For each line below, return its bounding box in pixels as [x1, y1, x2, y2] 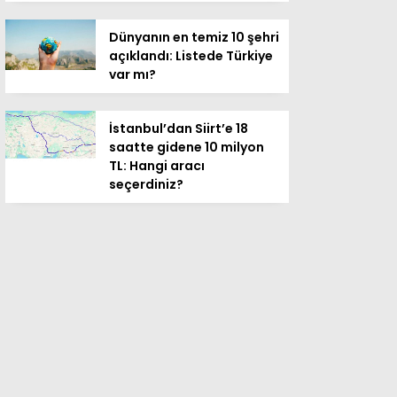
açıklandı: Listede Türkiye [109, 47, 273, 65]
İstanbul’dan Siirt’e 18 [109, 120, 248, 137]
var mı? [109, 66, 156, 83]
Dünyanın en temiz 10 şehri [109, 28, 279, 46]
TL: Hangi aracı [109, 157, 205, 175]
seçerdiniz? [109, 175, 183, 193]
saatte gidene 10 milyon [109, 138, 264, 156]
